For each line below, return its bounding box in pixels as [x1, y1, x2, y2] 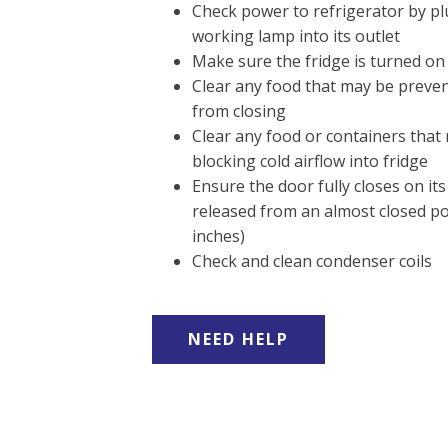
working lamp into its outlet [192, 25, 400, 48]
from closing [192, 100, 286, 123]
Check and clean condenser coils [192, 250, 432, 273]
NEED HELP [188, 328, 289, 351]
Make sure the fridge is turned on [192, 50, 445, 73]
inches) [192, 225, 245, 248]
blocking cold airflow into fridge [192, 150, 428, 173]
